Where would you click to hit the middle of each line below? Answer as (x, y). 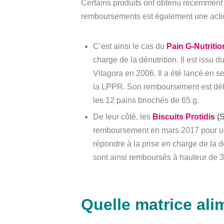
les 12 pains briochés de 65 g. (146, 100)
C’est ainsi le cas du (130, 46)
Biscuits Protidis (184, 117)
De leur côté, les (123, 117)
